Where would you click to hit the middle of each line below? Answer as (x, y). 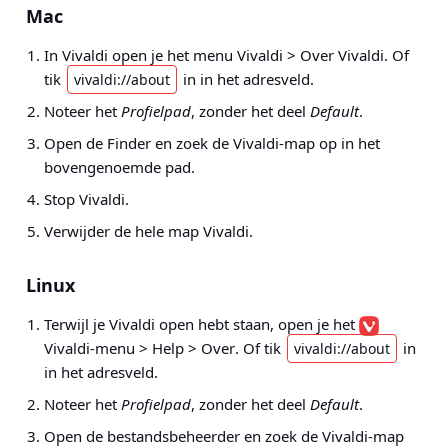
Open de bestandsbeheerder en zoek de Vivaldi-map (224, 436)
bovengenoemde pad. (119, 167)
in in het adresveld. (246, 79)
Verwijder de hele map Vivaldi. (148, 231)
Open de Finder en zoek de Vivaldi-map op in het (212, 143)
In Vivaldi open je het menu (140, 55)
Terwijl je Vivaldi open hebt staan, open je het (201, 324)
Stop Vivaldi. (86, 199)
